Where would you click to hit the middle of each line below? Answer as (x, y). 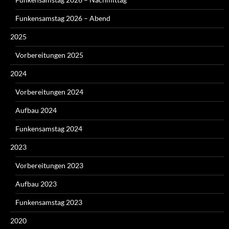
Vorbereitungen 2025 (49, 55)
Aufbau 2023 (36, 184)
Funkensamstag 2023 (49, 202)
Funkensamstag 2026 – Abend (63, 18)
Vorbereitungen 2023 (49, 165)
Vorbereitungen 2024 (49, 91)
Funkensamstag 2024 (49, 128)
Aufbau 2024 (36, 110)
